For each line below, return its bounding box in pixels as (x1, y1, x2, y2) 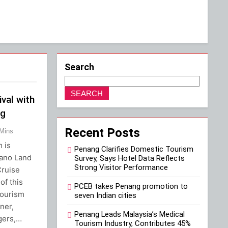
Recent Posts (65, 126, 140, 140)
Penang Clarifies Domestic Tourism (74, 145, 193, 154)
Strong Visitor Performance (74, 163, 168, 173)
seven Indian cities (74, 191, 136, 201)
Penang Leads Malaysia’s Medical (74, 210, 185, 219)
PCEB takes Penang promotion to (74, 182, 188, 191)
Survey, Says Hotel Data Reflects (74, 154, 185, 163)
